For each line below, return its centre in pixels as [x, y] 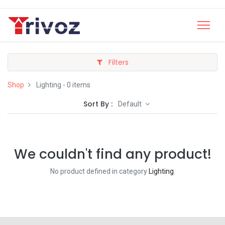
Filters [117, 62]
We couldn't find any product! [113, 154]
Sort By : [98, 104]
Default [131, 104]
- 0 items [76, 85]
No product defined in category [99, 171]
